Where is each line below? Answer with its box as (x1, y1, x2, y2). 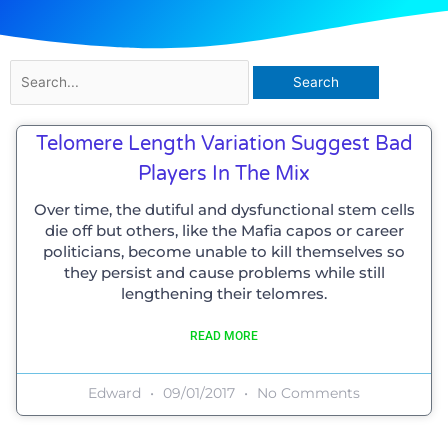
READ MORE (190, 328, 258, 343)
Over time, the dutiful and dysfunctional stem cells (33, 199, 415, 219)
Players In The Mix (138, 161, 310, 186)
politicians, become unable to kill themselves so (43, 241, 405, 261)
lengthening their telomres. (121, 283, 327, 303)
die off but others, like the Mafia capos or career (44, 220, 404, 240)
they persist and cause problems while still (63, 262, 385, 282)
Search (9, 62, 55, 79)
